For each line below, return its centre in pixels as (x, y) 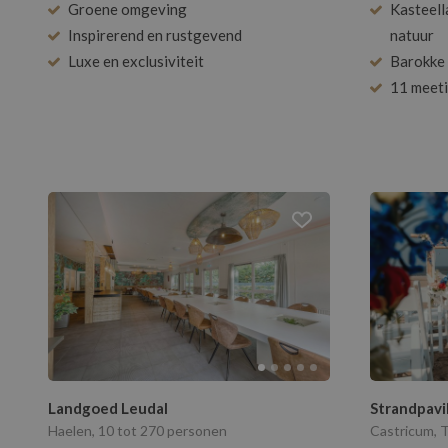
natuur (412, 35)
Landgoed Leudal (108, 408)
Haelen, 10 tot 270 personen (137, 431)
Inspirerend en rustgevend (155, 35)
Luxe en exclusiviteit (136, 61)
